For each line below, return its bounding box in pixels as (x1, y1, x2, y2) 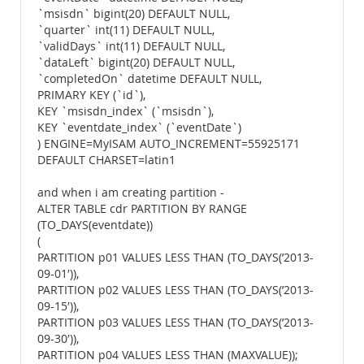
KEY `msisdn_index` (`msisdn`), (37, 104, 214, 119)
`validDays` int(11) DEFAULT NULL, (37, 39, 225, 54)
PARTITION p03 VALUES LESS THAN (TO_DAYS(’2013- (37, 315, 314, 330)
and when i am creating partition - (37, 185, 224, 200)
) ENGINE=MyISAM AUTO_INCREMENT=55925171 (37, 136, 300, 151)
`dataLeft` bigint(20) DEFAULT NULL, (37, 55, 235, 70)
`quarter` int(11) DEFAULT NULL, (37, 23, 214, 37)
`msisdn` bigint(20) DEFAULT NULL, (37, 6, 230, 21)
